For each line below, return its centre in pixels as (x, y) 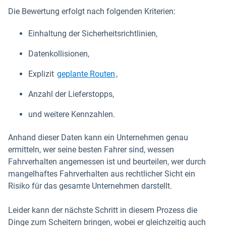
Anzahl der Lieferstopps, (71, 94)
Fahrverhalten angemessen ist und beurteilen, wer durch (107, 162)
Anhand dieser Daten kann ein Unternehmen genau (98, 137)
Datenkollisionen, (59, 54)
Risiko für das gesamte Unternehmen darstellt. (91, 186)
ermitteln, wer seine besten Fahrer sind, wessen (91, 150)
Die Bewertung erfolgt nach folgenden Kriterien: (93, 11)
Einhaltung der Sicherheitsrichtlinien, (93, 34)
